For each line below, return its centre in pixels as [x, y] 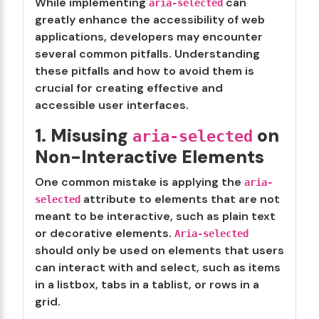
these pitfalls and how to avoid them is [145, 71]
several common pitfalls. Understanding [147, 54]
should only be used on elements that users [159, 250]
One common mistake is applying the [140, 182]
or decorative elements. [105, 233]
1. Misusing [84, 136]
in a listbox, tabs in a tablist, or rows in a [147, 284]
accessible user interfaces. [112, 105]
